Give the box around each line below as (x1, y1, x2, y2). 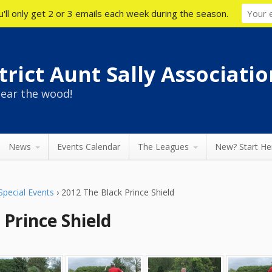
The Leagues (137, 141, 189, 152)
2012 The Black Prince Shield (61, 186, 175, 198)
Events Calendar (56, 141, 120, 152)
